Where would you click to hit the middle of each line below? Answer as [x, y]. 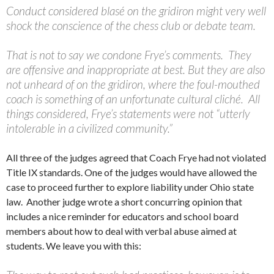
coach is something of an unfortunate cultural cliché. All [133, 99]
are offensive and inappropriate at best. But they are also [135, 70]
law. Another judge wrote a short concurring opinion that [124, 202]
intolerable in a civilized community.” [89, 128]
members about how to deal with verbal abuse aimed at [121, 231]
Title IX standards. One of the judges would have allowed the [131, 172]
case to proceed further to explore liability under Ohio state [130, 187]
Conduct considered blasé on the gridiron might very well [136, 11]
